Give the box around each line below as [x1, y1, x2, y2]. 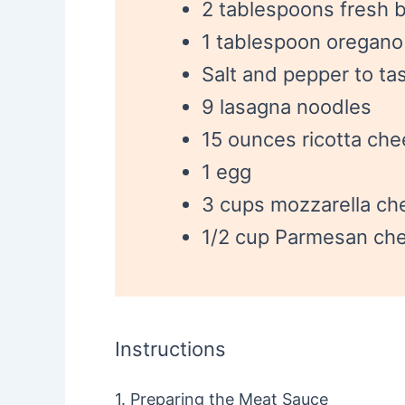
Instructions [115, 337, 226, 361]
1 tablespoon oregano [202, 30, 403, 53]
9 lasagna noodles [202, 95, 372, 118]
